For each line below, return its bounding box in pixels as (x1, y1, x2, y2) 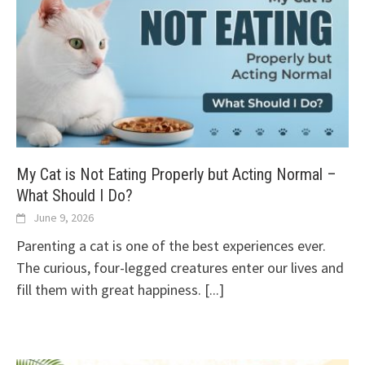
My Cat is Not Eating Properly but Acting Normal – (16, 165, 336, 185)
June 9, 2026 (33, 210, 94, 226)
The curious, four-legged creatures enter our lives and (16, 258, 344, 278)
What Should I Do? (16, 186, 133, 206)
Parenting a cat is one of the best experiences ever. (16, 236, 326, 256)
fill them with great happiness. (16, 280, 204, 300)
